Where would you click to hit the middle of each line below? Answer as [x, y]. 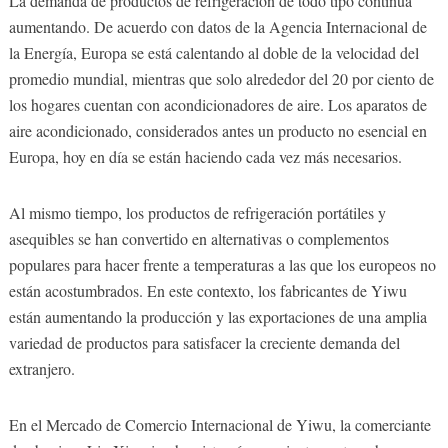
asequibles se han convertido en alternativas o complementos [198, 238]
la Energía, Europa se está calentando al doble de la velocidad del [213, 52]
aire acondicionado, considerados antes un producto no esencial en [217, 130]
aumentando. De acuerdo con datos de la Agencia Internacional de [217, 26]
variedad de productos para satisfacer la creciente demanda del [204, 342]
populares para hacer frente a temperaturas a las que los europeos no [222, 264]
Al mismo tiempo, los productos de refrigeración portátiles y [197, 212]
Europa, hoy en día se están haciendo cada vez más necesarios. [205, 156]
